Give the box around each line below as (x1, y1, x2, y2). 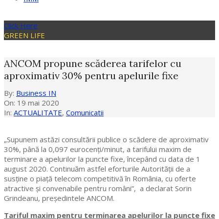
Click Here (4, 21, 38, 30)
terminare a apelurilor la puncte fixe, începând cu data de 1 (4, 154, 200, 164)
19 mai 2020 (17, 98, 59, 108)
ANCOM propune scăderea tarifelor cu (4, 57, 181, 69)
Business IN (16, 88, 56, 98)
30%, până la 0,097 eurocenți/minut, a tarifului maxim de (4, 144, 192, 154)
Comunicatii (66, 108, 104, 118)
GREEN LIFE (4, 30, 45, 40)
